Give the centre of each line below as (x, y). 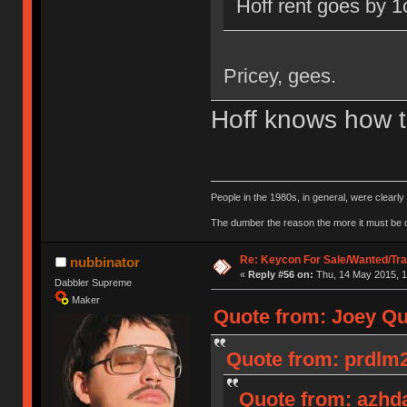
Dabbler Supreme (94, 283)
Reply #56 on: (280, 275)
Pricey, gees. (279, 76)
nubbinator (104, 263)
